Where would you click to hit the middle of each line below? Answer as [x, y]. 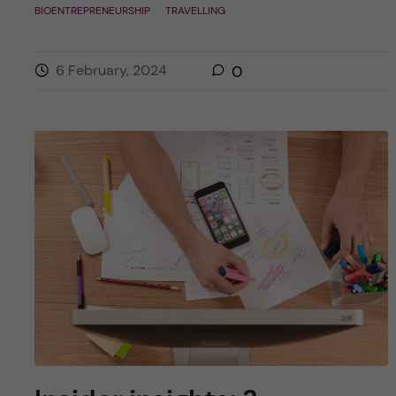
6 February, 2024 [111, 71]
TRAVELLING [195, 11]
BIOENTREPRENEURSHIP [92, 11]
